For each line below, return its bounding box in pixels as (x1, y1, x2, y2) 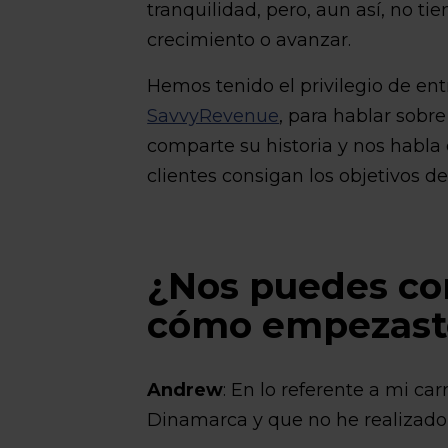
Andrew (147, 379, 224, 401)
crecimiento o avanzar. (147, 29, 352, 51)
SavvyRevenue (147, 105, 280, 127)
